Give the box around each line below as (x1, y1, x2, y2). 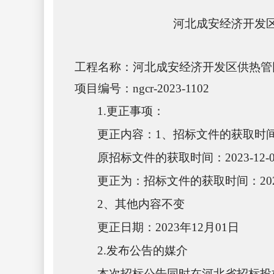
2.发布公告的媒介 (97, 244, 188, 257)
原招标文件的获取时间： (97, 151, 226, 164)
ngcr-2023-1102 (133, 82, 209, 95)
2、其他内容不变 (97, 198, 185, 210)
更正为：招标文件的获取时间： (97, 174, 261, 187)
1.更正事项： (97, 105, 165, 117)
